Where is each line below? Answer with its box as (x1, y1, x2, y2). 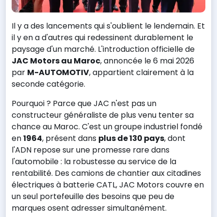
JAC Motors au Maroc (12, 55, 100, 67)
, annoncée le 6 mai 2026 (100, 55, 194, 67)
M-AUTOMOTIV (27, 67, 89, 78)
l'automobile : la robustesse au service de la (12, 156, 176, 168)
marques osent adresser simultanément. (12, 202, 167, 214)
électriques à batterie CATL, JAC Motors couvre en (12, 179, 204, 191)
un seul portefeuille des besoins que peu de (12, 191, 174, 202)
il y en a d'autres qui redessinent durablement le (12, 32, 193, 44)
